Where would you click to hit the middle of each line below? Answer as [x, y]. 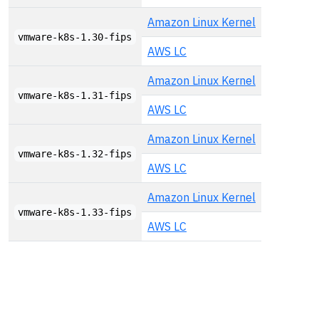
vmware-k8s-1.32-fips [75, 154]
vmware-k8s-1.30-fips [75, 37]
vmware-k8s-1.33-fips [75, 212]
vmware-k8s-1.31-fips [75, 95]
